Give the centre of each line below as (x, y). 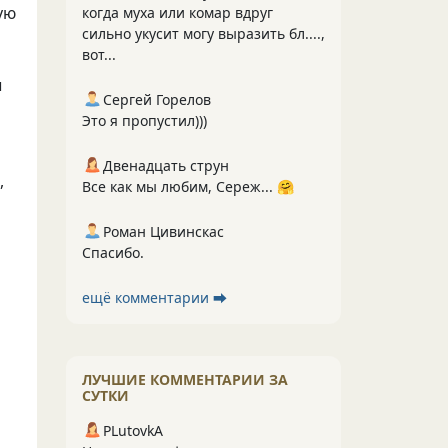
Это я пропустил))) (144, 120)
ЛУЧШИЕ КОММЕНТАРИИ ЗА (185, 379)
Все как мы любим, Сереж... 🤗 (188, 186)
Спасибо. (113, 252)
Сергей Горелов (157, 99)
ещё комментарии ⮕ (154, 297)
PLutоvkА (133, 430)
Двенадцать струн (166, 165)
